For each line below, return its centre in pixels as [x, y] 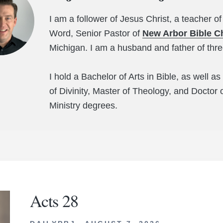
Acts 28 [54, 201]
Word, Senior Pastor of [96, 34]
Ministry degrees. [83, 106]
